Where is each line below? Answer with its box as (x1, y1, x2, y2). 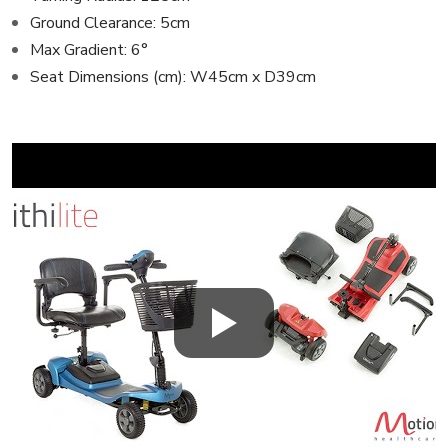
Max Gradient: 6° (30, 38, 148, 61)
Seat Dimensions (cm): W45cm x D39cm (30, 65, 316, 88)
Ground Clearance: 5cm (30, 11, 190, 34)
